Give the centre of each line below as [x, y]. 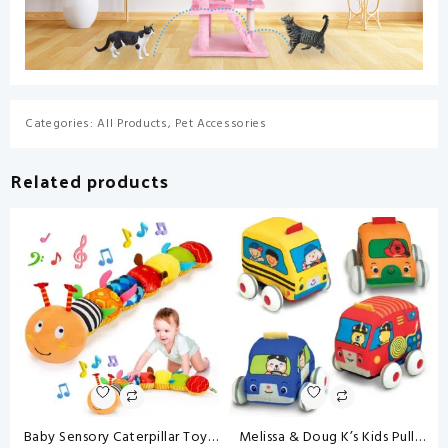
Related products [89, 181]
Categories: [61, 124]
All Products [132, 124]
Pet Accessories [221, 124]
